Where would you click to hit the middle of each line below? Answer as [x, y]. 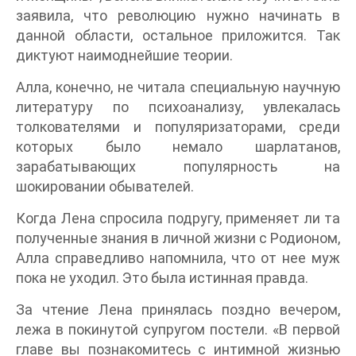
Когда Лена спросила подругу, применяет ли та [178, 218]
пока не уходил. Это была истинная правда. [162, 278]
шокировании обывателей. [105, 186]
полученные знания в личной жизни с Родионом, [178, 238]
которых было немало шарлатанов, [178, 147]
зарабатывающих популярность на [178, 166]
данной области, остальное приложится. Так [178, 35]
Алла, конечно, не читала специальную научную [178, 87]
